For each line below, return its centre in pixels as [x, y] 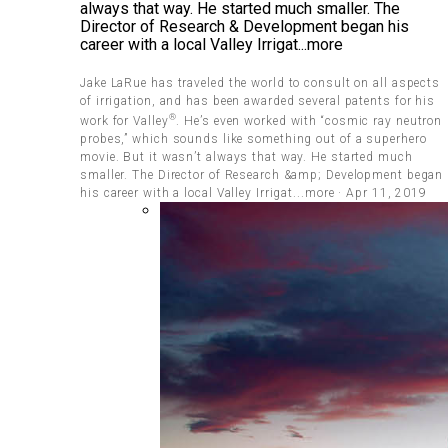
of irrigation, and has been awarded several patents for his [258, 100]
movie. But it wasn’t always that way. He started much [246, 156]
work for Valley [124, 120]
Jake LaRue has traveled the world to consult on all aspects [260, 82]
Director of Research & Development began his [244, 26]
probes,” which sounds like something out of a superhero [253, 138]
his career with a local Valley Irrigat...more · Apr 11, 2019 [253, 192]
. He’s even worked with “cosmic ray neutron [309, 120]
